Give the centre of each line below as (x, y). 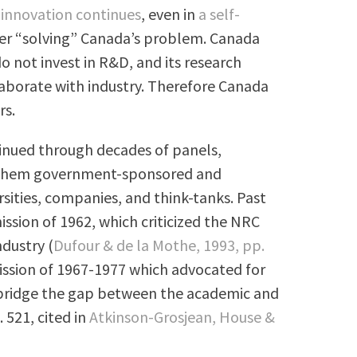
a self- (220, 14)
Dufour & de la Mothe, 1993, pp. (159, 245)
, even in (170, 14)
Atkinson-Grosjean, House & (182, 316)
